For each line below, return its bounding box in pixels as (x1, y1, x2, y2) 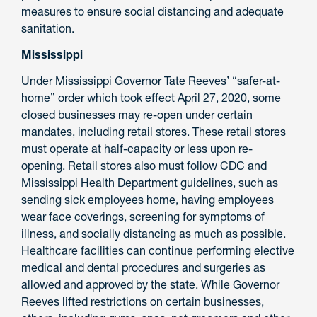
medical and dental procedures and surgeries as (21, 260, 265, 275)
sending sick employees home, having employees (21, 192, 274, 207)
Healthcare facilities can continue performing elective (21, 243, 294, 258)
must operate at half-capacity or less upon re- (21, 141, 253, 156)
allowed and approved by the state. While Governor (21, 277, 279, 292)
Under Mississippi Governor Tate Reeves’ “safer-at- (21, 73, 280, 88)
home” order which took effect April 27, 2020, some (21, 90, 281, 105)
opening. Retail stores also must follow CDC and (21, 158, 267, 173)
